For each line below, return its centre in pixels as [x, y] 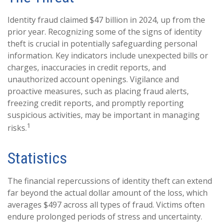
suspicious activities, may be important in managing [104, 115]
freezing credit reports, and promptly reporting [96, 103]
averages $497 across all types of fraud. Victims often [106, 205]
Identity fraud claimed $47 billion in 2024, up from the [106, 20]
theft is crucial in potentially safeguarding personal [102, 44]
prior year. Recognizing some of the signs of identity [105, 32]
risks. [17, 128]
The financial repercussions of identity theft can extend [110, 181]
